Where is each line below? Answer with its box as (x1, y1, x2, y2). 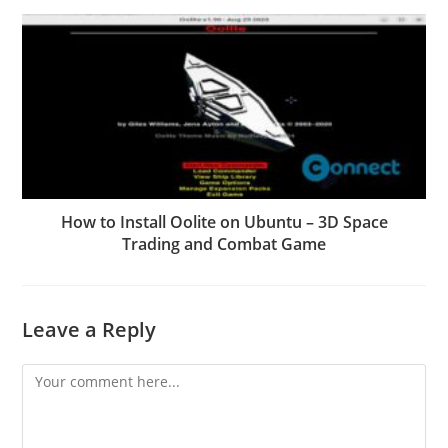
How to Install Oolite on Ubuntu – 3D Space (60, 211, 388, 234)
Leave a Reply (22, 316, 157, 344)
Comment (21, 366, 87, 386)
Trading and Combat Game (122, 233, 326, 256)
